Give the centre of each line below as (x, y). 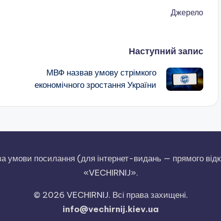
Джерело (187, 13)
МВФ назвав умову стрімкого (101, 73)
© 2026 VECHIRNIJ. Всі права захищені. (110, 195)
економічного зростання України (95, 85)
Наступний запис (166, 51)
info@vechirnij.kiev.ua (110, 209)
